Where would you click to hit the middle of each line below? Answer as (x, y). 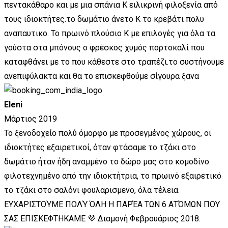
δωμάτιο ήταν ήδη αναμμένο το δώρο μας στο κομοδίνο (107, 162)
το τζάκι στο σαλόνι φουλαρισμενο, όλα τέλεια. (92, 190)
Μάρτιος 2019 (31, 119)
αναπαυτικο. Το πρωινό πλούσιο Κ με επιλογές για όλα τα (110, 34)
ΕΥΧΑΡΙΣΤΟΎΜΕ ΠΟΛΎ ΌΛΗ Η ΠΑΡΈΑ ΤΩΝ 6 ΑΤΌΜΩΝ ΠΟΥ (112, 205)
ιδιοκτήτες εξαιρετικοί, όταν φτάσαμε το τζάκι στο (100, 148)
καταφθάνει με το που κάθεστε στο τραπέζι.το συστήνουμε (114, 62)
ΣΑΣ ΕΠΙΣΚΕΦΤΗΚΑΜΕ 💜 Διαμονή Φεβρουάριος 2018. (102, 219)
